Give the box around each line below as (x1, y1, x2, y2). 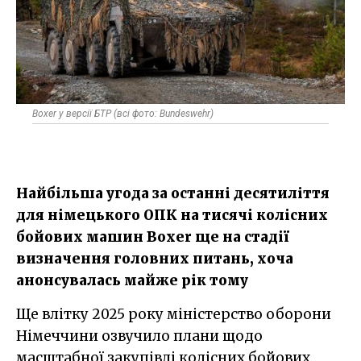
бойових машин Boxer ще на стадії (16, 227, 289, 246)
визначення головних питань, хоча (16, 249, 293, 268)
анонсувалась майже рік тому (16, 271, 248, 289)
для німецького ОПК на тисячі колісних (16, 205, 328, 224)
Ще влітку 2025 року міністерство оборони (16, 305, 31, 323)
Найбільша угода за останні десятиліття (16, 184, 330, 202)
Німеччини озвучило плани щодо (16, 326, 263, 345)
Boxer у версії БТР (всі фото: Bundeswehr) (32, 107, 214, 119)
